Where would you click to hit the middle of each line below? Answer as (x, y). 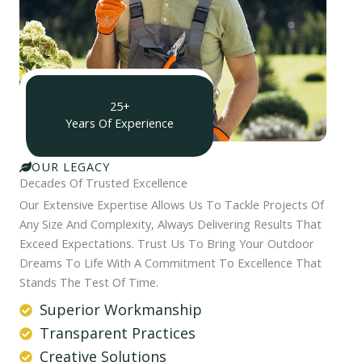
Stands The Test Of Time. (89, 282)
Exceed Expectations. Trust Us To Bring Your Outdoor (167, 244)
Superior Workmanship (121, 310)
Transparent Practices (118, 333)
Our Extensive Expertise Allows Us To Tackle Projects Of (172, 205)
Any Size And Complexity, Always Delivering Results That (170, 224)
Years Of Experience (120, 123)
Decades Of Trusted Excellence (103, 183)
